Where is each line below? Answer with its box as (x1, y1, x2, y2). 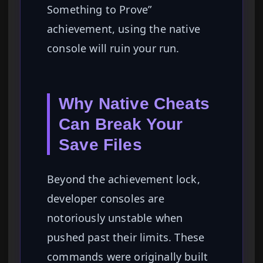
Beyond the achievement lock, (47, 172, 200, 187)
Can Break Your (59, 115, 183, 134)
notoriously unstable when (47, 211, 183, 225)
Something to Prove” (47, 2, 152, 17)
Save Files (59, 136, 142, 154)
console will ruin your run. (47, 41, 180, 56)
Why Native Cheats (59, 95, 210, 113)
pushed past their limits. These (47, 230, 205, 245)
